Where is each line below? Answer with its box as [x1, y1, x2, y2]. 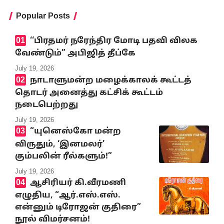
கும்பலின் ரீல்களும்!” [15, 151, 112, 161]
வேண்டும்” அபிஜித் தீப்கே [15, 48, 135, 59]
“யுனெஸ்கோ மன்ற [29, 126, 121, 137]
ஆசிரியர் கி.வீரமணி [29, 177, 126, 188]
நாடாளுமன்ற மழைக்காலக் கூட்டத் [29, 75, 191, 85]
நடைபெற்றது [15, 99, 78, 110]
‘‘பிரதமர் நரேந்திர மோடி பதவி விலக [29, 36, 197, 46]
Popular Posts [16, 11, 70, 20]
